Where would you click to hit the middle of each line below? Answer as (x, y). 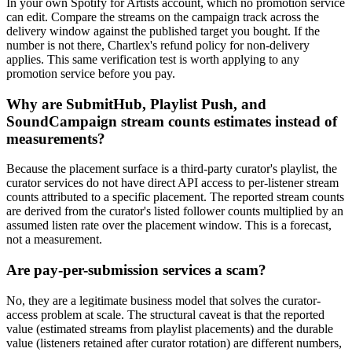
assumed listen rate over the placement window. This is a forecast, (169, 225)
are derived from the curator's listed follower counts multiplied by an (175, 211)
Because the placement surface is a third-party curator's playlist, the (172, 169)
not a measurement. (54, 240)
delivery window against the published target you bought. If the (163, 31)
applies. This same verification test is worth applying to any (153, 59)
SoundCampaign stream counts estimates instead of (172, 121)
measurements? (56, 138)
